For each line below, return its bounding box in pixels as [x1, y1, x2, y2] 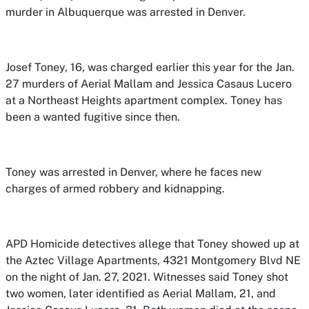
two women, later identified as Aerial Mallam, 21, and [6, 287, 276, 300]
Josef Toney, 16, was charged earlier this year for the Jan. [6, 61, 295, 74]
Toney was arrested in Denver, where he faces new [6, 166, 261, 179]
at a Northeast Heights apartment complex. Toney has [6, 94, 282, 107]
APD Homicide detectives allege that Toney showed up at [6, 237, 299, 250]
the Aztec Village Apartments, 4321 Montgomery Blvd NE [6, 254, 301, 267]
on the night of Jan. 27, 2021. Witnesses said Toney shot [6, 270, 288, 283]
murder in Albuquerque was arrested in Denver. [6, 6, 246, 19]
